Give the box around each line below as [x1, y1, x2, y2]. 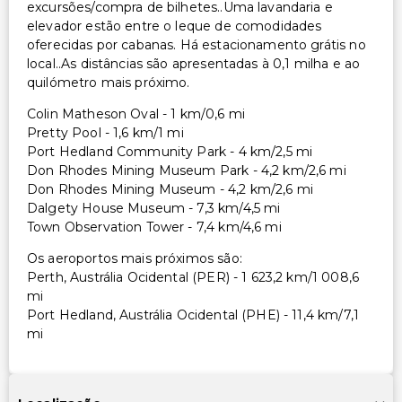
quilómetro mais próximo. [27, 74, 190, 91]
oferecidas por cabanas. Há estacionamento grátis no [27, 36, 366, 53]
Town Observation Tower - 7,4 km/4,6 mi [27, 218, 282, 235]
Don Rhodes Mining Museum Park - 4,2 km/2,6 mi [27, 162, 346, 179]
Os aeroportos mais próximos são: [27, 249, 242, 267]
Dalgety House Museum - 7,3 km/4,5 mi [27, 199, 281, 216]
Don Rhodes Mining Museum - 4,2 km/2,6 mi [27, 180, 314, 197]
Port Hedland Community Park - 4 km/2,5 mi [27, 143, 313, 160]
